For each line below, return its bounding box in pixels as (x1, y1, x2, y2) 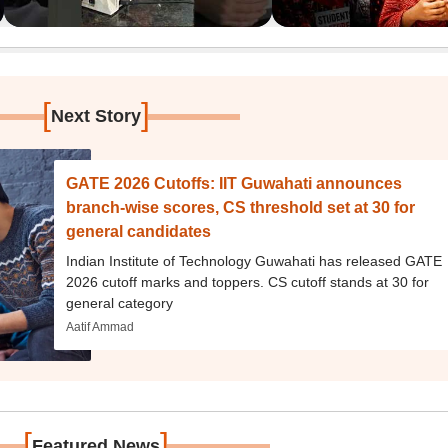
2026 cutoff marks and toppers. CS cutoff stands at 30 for (66, 274, 430, 290)
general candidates (66, 223, 212, 240)
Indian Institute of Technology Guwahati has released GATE (66, 253, 443, 269)
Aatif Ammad (66, 320, 135, 334)
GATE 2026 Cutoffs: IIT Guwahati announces (66, 175, 403, 192)
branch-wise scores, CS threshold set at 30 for (66, 199, 416, 216)
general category (66, 295, 174, 311)
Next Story (51, 106, 142, 126)
